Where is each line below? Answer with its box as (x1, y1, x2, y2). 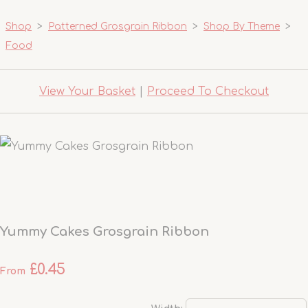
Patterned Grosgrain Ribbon (48, 21, 187, 32)
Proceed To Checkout (147, 85, 269, 98)
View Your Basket (39, 85, 135, 98)
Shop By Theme (203, 21, 280, 32)
